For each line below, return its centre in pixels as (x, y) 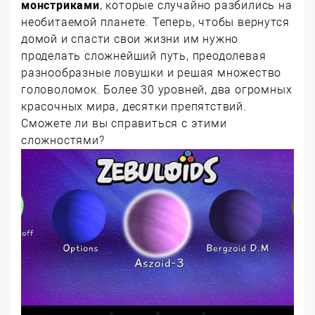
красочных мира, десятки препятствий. (134, 107)
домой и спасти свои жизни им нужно (130, 39)
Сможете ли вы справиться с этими (124, 123)
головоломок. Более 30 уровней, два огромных (157, 90)
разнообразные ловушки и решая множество (152, 73)
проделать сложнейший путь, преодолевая (144, 56)
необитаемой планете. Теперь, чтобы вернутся (155, 22)
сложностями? (63, 140)
